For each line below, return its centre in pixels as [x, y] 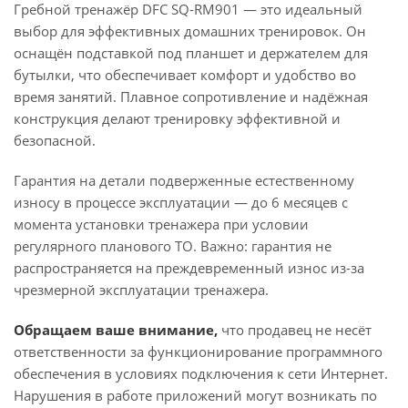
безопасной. [55, 140]
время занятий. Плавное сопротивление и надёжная [191, 97]
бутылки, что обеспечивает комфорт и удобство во [185, 75]
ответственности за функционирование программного [198, 352]
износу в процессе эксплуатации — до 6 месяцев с [181, 202]
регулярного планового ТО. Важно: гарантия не [173, 246]
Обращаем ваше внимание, [116, 330]
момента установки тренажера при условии [161, 224]
